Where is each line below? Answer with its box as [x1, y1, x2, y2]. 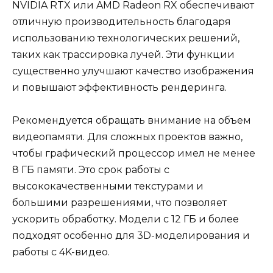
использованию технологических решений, [12, 32, 239, 44]
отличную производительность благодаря [12, 15, 231, 27]
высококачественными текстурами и [12, 180, 204, 192]
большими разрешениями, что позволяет [12, 196, 227, 208]
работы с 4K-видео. [12, 246, 110, 258]
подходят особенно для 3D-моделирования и [12, 229, 250, 241]
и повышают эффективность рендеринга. [12, 81, 227, 93]
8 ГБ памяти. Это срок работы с [12, 163, 169, 175]
